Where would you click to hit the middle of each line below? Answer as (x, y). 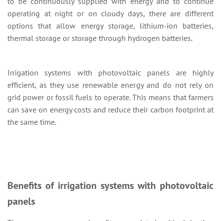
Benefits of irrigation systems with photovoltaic (110, 185)
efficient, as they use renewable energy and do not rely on (110, 85)
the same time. (32, 122)
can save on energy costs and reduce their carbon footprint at (110, 110)
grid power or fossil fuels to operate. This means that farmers (110, 97)
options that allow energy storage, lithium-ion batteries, (110, 26)
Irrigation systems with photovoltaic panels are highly (110, 73)
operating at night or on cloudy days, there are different (110, 13)
